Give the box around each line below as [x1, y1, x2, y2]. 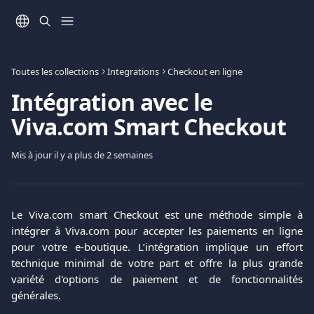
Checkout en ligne [168, 65, 243, 78]
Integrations [107, 65, 159, 78]
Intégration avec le [11, 87, 213, 117]
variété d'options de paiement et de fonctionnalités [11, 272, 303, 286]
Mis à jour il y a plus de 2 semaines [11, 149, 153, 161]
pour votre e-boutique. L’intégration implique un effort [11, 240, 303, 254]
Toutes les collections [11, 65, 99, 78]
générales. [11, 288, 61, 302]
